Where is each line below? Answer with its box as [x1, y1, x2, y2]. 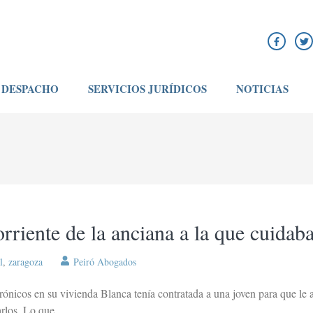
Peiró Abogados [73, 255, 136, 268]
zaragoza [8, 255, 43, 268]
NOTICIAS [235, 81, 289, 96]
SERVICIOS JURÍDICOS [87, 81, 207, 96]
